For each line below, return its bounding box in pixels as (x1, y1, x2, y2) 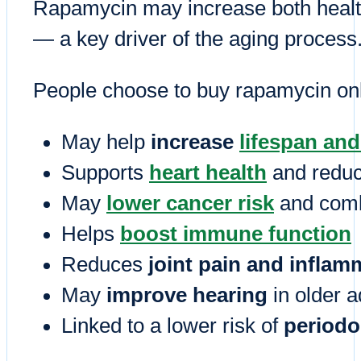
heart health (149, 160, 267, 184)
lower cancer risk (106, 191, 274, 214)
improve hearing (106, 283, 268, 306)
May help (61, 130, 151, 153)
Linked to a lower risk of (61, 313, 284, 337)
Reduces (61, 252, 148, 276)
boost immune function (120, 222, 351, 245)
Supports (61, 160, 149, 184)
